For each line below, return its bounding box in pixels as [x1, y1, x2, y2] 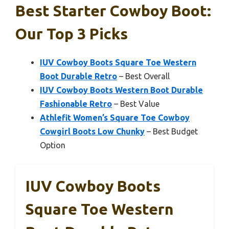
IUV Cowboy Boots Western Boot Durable [40, 85, 203, 95]
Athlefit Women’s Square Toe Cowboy [40, 112, 190, 122]
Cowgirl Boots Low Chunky [40, 126, 145, 136]
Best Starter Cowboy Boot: [15, 2, 211, 19]
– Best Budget [145, 126, 198, 136]
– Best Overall [117, 71, 170, 81]
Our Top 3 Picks [15, 25, 128, 42]
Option [40, 140, 65, 150]
